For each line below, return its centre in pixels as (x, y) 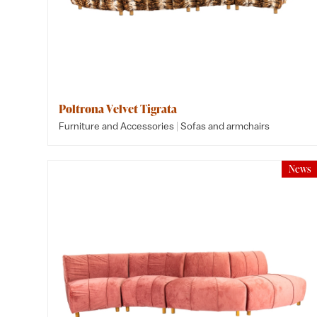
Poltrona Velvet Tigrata (118, 109)
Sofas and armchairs (225, 126)
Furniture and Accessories (117, 126)
